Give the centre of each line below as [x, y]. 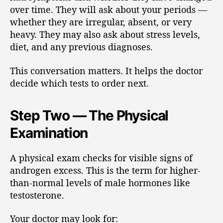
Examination [49, 133]
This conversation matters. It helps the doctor [106, 70]
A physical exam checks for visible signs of [101, 158]
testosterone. [37, 195]
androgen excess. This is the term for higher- [105, 170]
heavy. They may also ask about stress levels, [105, 34]
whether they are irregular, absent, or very [101, 22]
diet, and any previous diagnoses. [81, 47]
